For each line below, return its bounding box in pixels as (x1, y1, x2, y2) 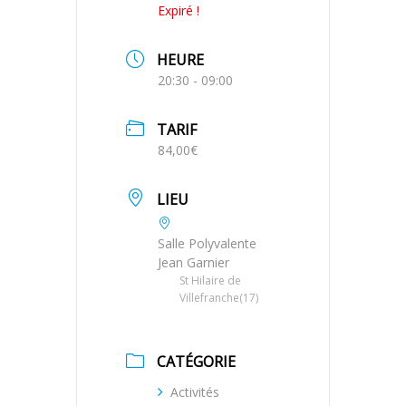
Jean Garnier (158, 253, 229, 271)
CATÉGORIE (157, 352, 236, 372)
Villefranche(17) (179, 289, 258, 305)
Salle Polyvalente (158, 234, 256, 252)
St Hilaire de (179, 272, 241, 288)
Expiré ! (158, 2, 199, 20)
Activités (170, 383, 219, 401)
